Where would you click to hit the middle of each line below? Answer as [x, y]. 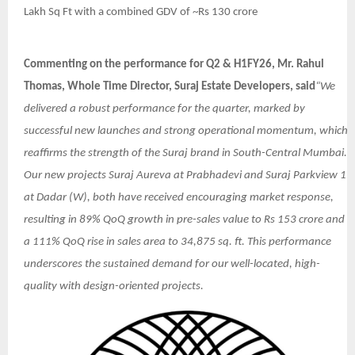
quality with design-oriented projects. [114, 286]
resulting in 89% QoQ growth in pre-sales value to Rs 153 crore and [184, 219]
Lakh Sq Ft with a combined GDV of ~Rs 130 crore [141, 12]
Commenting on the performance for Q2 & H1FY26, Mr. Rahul [174, 64]
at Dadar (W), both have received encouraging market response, [179, 197]
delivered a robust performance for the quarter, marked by [164, 109]
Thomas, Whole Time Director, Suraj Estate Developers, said [170, 86]
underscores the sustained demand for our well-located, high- [172, 264]
